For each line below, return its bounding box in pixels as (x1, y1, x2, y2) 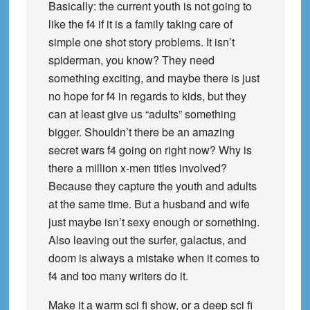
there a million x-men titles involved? (48, 159, 227, 176)
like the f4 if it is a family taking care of (48, 15, 232, 32)
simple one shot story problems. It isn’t (48, 33, 235, 50)
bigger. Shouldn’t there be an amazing (48, 123, 235, 140)
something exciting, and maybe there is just (48, 69, 259, 86)
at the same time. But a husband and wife (48, 195, 250, 212)
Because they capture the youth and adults (48, 177, 257, 194)
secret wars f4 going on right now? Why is (48, 141, 252, 158)
